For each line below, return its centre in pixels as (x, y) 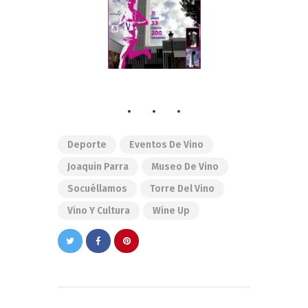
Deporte (87, 144)
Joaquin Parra (98, 166)
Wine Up (171, 210)
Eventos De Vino (166, 144)
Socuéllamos (97, 188)
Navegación (102, 296)
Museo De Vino (185, 166)
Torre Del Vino (182, 188)
